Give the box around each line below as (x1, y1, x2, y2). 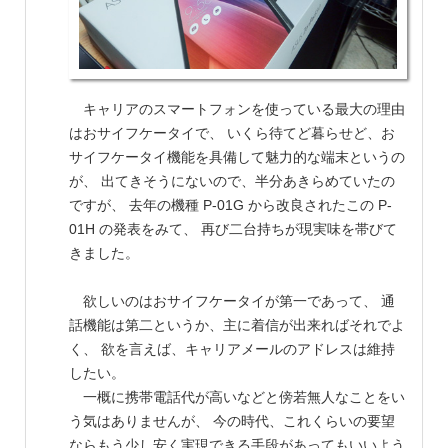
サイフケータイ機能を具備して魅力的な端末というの (69, 149, 405, 166)
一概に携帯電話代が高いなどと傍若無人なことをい (69, 389, 405, 406)
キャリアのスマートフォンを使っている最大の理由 (69, 101, 405, 118)
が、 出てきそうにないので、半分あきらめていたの (69, 173, 395, 190)
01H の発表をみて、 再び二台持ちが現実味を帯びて (69, 221, 397, 238)
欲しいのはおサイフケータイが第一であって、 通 (69, 293, 395, 310)
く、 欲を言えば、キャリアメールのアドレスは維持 (69, 341, 395, 358)
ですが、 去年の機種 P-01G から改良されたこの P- (69, 197, 392, 214)
